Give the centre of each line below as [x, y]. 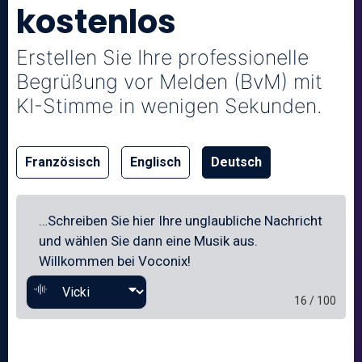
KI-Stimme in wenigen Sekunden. [169, 105]
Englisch [156, 162]
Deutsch [236, 162]
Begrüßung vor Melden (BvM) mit [169, 81]
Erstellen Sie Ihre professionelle [162, 57]
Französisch [63, 162]
